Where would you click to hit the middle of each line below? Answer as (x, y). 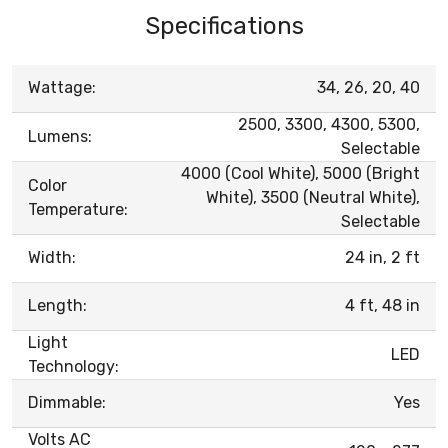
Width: (52, 257)
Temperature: (78, 209)
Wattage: (62, 87)
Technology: (73, 366)
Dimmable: (67, 402)
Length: (57, 305)
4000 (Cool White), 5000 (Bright (300, 173)
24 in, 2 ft (382, 257)
